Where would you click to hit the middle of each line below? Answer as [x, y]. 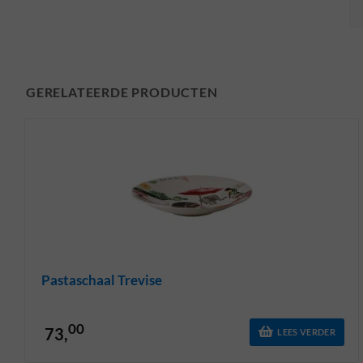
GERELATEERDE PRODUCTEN [122, 92]
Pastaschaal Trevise [102, 280]
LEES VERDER [306, 332]
